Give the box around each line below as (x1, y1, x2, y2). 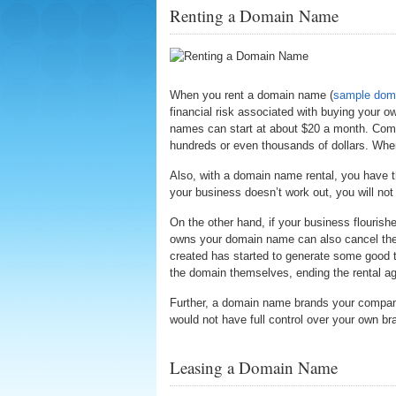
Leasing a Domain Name (170, 356, 338, 378)
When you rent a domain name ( (170, 88, 333, 102)
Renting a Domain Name (170, 4, 339, 27)
